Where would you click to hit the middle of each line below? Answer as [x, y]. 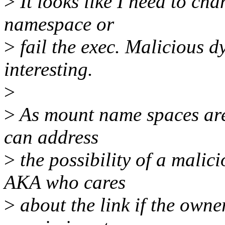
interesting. [48, 69]
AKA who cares [65, 182]
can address [51, 137]
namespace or [59, 24]
